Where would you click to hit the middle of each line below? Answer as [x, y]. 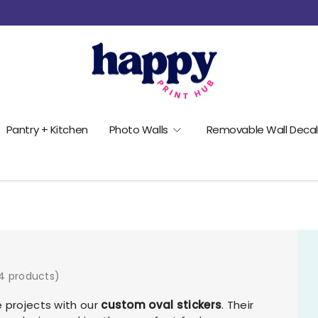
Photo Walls [138, 130]
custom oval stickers [161, 305]
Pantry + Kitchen [47, 130]
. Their [238, 305]
